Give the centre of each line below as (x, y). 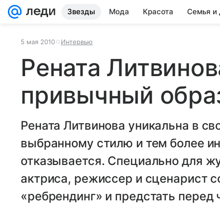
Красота (158, 12)
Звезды (81, 12)
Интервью (77, 42)
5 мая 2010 (38, 42)
